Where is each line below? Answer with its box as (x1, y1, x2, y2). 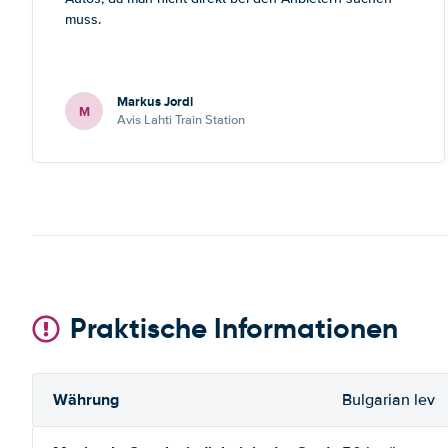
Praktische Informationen (70, 311, 398, 346)
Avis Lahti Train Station (117, 112, 245, 128)
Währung (53, 388, 119, 411)
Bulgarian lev (342, 390, 435, 410)
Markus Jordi (117, 92, 193, 111)
